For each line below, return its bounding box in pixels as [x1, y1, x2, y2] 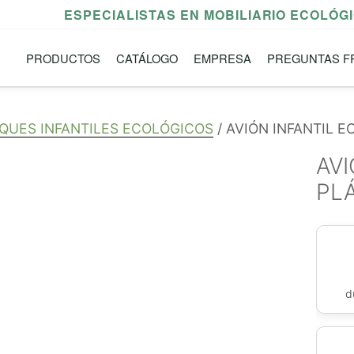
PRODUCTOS [26, 49, 100, 66]
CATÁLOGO [116, 49, 178, 66]
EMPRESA [194, 49, 251, 66]
